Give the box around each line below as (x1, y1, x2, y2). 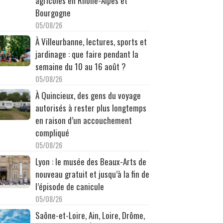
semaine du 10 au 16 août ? (35, 60, 126, 73)
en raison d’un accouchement (35, 113, 132, 126)
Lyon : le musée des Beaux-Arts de (35, 155, 146, 168)
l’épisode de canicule (35, 180, 104, 193)
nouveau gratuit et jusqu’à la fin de (35, 167, 149, 180)
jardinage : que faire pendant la (35, 47, 138, 60)
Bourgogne (35, 6, 71, 19)
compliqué (35, 126, 69, 139)
